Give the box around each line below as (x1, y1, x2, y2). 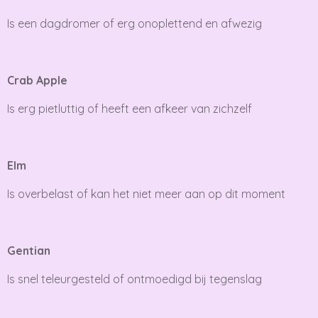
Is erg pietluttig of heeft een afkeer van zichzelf (7, 101, 252, 116)
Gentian (7, 243, 50, 258)
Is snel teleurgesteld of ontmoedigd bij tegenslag (7, 271, 262, 286)
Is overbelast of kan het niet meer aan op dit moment (7, 186, 285, 201)
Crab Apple (7, 72, 67, 87)
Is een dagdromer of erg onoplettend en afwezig (7, 16, 262, 31)
